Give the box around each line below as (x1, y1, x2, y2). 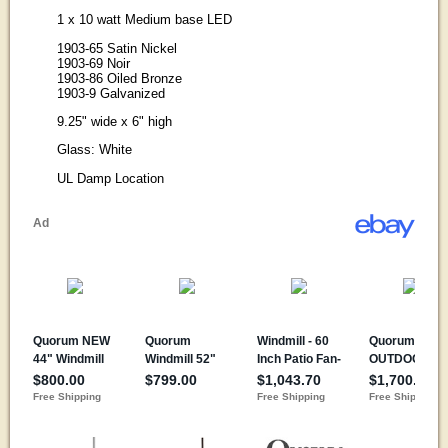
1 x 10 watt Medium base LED (56, 12, 232, 28)
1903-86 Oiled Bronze (56, 70, 182, 86)
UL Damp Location (56, 170, 164, 186)
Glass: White (56, 142, 132, 158)
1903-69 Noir (56, 55, 130, 71)
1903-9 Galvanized (56, 85, 165, 101)
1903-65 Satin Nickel (56, 40, 177, 56)
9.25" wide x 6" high (56, 114, 172, 130)
